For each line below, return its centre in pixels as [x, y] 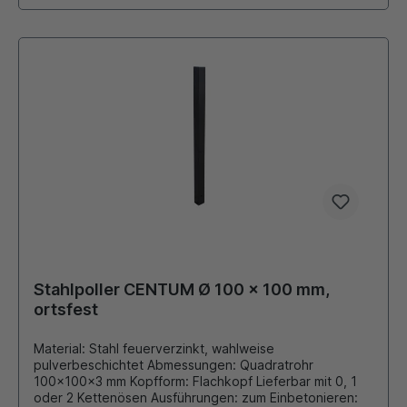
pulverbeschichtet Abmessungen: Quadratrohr [174, 365]
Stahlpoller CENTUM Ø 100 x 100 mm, [182, 290]
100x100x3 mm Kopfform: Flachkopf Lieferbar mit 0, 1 [145, 382]
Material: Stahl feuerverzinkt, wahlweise [154, 349]
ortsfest [66, 310]
